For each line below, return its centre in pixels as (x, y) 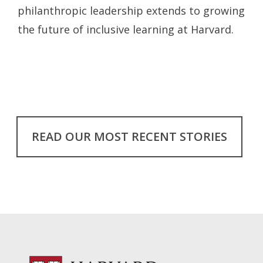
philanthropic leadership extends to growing (131, 10)
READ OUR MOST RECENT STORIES (129, 136)
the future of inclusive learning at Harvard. (126, 29)
